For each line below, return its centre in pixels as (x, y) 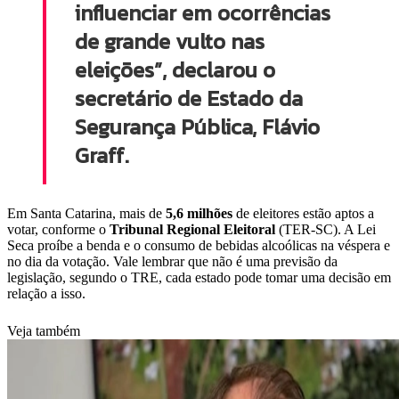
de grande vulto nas (170, 42)
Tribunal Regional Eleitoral (192, 230)
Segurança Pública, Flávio (197, 127)
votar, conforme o (58, 230)
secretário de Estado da (189, 99)
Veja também (44, 331)
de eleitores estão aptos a (303, 214)
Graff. (102, 156)
